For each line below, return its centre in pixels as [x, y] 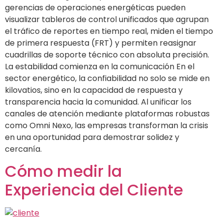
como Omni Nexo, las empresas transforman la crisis [107, 125]
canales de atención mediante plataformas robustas [107, 113]
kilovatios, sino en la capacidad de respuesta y [94, 90]
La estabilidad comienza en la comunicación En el [100, 66]
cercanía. [23, 149]
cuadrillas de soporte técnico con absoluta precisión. [107, 55]
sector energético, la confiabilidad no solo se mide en [107, 78]
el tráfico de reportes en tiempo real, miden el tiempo [109, 31]
